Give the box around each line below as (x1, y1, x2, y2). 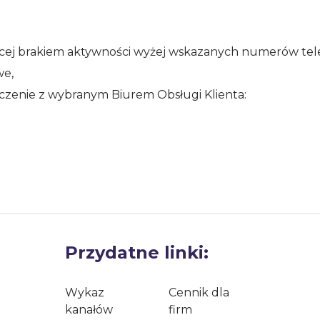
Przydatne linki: (65, 242, 209, 263)
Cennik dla (169, 286, 229, 299)
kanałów (65, 303, 113, 316)
